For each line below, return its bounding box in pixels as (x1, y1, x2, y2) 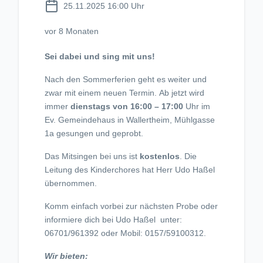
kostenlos (140, 151, 180, 161)
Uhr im (183, 102, 210, 112)
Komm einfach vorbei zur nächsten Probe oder (45, 201, 218, 211)
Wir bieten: (45, 251, 88, 261)
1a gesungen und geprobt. (45, 129, 143, 139)
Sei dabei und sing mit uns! (45, 52, 155, 62)
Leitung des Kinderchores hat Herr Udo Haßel (45, 165, 215, 175)
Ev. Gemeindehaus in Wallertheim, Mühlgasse (45, 115, 215, 125)
